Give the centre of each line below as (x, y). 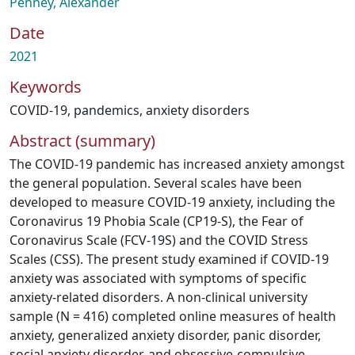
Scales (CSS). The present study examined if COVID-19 (169, 259)
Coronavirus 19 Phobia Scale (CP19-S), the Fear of (157, 221)
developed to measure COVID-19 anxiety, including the (172, 202)
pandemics (107, 110)
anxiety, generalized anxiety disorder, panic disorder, (165, 335)
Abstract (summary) (82, 141)
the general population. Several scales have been (156, 183)
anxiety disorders (198, 110)
